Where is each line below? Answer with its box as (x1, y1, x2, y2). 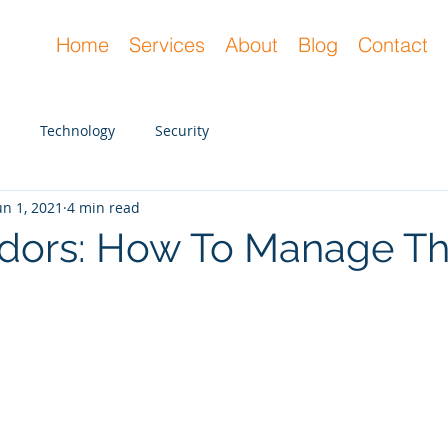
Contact (358, 32, 428, 57)
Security (155, 120, 209, 140)
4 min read (67, 197, 140, 217)
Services (129, 32, 205, 57)
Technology (40, 120, 115, 140)
